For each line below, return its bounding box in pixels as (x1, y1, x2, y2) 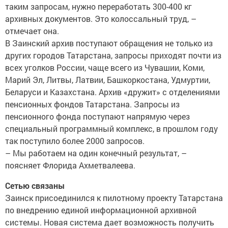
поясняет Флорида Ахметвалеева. (5, 160, 137, 170)
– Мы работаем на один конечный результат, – (5, 148, 187, 158)
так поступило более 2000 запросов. (5, 135, 147, 146)
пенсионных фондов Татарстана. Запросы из (5, 99, 180, 109)
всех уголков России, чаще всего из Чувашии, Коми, (5, 62, 205, 73)
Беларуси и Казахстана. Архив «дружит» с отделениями (5, 87, 220, 97)
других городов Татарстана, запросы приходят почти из (5, 50, 221, 61)
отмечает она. (5, 25, 61, 36)
